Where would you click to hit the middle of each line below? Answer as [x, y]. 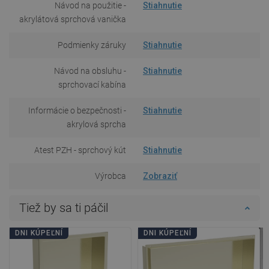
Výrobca [110, 176]
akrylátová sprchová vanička [73, 19]
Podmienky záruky [92, 45]
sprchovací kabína [92, 84]
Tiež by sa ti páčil [64, 207]
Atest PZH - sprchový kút [80, 150]
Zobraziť [160, 176]
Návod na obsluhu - [90, 71]
